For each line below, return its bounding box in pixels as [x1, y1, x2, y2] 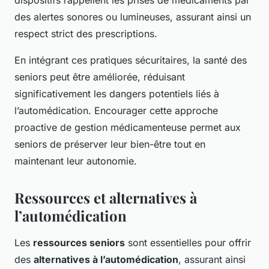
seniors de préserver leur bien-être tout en [14, 138, 205, 151]
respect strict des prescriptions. [14, 28, 157, 40]
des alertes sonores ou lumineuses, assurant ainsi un [14, 11, 251, 23]
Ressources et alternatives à [14, 188, 197, 208]
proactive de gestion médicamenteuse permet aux [14, 121, 241, 134]
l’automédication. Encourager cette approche [14, 104, 218, 117]
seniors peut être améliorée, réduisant [14, 71, 185, 83]
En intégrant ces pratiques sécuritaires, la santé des [14, 54, 247, 67]
